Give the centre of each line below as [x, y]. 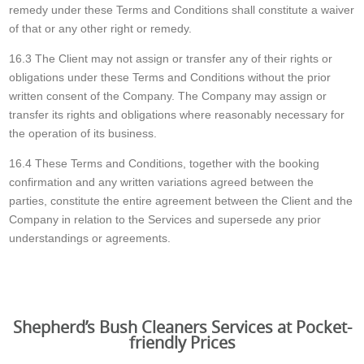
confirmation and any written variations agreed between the [162, 182]
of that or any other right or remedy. [101, 29]
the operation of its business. [83, 134]
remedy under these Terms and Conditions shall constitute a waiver [182, 10]
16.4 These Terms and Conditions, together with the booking [165, 164]
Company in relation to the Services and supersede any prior [165, 220]
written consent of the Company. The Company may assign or [168, 96]
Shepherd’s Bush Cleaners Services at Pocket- [182, 327]
